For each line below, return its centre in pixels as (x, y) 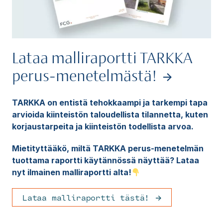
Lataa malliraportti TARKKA (102, 60)
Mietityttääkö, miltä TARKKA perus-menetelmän (108, 149)
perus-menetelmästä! (84, 78)
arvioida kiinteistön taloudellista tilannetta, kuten (110, 115)
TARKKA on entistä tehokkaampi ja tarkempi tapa (110, 103)
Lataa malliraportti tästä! (86, 198)
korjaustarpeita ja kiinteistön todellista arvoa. (103, 127)
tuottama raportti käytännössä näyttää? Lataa (105, 161)
